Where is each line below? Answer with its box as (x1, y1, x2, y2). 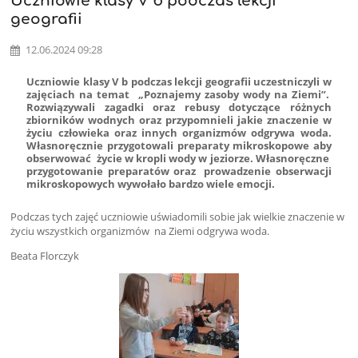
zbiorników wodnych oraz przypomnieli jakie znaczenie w (26, 113, 332, 128)
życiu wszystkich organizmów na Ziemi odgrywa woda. (10, 223, 270, 238)
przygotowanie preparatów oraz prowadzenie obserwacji (26, 164, 332, 179)
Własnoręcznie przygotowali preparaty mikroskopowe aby (26, 138, 332, 153)
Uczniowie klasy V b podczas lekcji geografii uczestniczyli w (26, 74, 332, 89)
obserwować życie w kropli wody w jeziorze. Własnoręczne (26, 151, 332, 166)
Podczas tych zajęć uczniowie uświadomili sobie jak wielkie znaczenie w (10, 209, 345, 224)
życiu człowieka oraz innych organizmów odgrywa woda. (26, 125, 332, 141)
